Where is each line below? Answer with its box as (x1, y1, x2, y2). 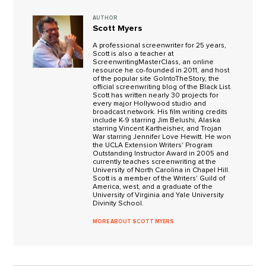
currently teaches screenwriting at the (93, 159, 217, 166)
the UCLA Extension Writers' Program (93, 142, 213, 149)
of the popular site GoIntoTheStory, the (93, 75, 220, 83)
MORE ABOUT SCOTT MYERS (93, 218, 175, 224)
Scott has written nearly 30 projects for (93, 92, 219, 99)
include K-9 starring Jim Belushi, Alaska (93, 117, 221, 124)
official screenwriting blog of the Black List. (93, 84, 232, 91)
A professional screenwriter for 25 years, (93, 42, 227, 49)
